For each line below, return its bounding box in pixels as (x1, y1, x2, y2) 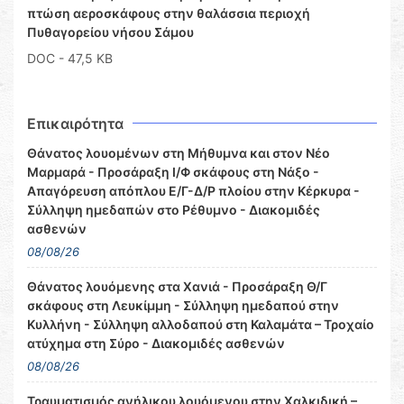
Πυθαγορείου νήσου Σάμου (27, 24, 194, 40)
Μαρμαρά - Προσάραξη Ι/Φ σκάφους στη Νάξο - (27, 164, 319, 179)
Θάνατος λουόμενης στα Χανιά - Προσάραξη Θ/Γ (27, 279, 327, 294)
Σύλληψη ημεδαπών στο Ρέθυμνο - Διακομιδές (27, 202, 320, 217)
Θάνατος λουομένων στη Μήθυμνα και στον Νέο (27, 145, 330, 161)
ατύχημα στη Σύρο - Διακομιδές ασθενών (27, 335, 285, 351)
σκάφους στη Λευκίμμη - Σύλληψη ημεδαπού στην (27, 298, 339, 313)
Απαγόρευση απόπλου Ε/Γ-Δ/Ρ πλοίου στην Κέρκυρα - (27, 183, 360, 198)
